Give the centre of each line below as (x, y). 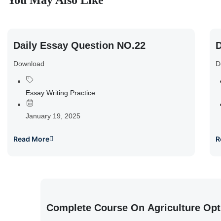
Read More (31, 139)
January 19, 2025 (53, 116)
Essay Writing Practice (60, 93)
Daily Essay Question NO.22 (79, 45)
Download (29, 64)
